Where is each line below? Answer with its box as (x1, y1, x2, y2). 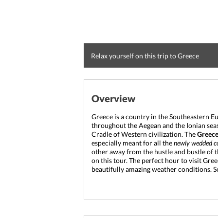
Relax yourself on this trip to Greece (91, 52, 199, 60)
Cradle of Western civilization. (91, 130, 184, 138)
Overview (91, 92, 135, 104)
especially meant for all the (91, 139, 174, 147)
